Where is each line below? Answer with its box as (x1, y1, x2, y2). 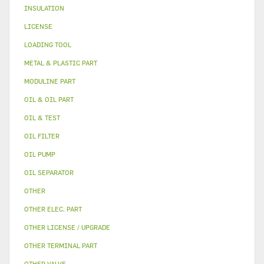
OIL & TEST (24, 114, 60, 121)
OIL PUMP (24, 150, 55, 158)
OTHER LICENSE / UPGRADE (24, 223, 110, 231)
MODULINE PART (24, 77, 75, 85)
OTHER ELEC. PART (24, 205, 82, 213)
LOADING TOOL (24, 41, 71, 48)
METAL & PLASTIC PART (24, 59, 97, 67)
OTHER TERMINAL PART (24, 242, 97, 249)
